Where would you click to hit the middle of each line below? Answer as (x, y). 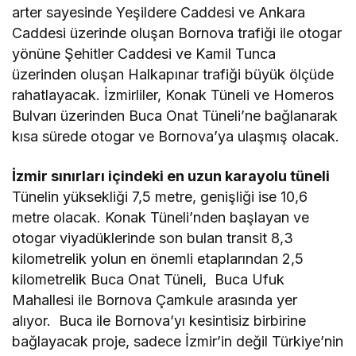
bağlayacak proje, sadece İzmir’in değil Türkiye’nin (178, 342)
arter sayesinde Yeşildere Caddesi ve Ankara (159, 13)
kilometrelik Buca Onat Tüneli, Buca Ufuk (149, 280)
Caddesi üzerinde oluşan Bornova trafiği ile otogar (177, 33)
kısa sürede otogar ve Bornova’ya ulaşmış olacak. (176, 137)
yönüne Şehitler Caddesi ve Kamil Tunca (144, 54)
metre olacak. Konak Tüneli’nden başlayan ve (161, 218)
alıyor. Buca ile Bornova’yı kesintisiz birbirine (159, 321)
